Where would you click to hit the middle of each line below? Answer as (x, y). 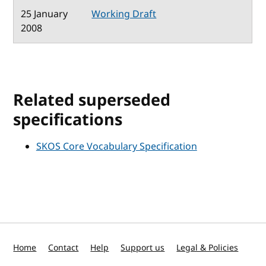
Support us (143, 248)
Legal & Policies (208, 248)
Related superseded (92, 100)
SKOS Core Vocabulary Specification (116, 146)
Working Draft (124, 14)
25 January (45, 14)
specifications (68, 120)
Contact (64, 248)
